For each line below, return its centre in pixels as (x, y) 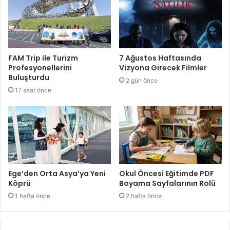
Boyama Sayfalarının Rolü (167, 183)
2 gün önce (142, 80)
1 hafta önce (33, 196)
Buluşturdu (29, 77)
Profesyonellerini (40, 68)
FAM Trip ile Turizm (43, 58)
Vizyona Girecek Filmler (163, 68)
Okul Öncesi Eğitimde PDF (167, 173)
